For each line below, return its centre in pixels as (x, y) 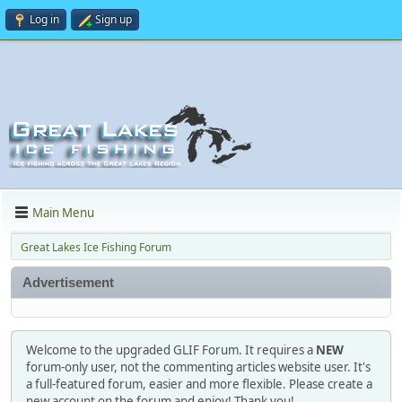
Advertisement (69, 282)
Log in (44, 19)
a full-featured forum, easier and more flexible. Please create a (199, 385)
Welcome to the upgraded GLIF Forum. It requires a (171, 350)
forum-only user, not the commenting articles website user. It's (198, 367)
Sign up (114, 19)
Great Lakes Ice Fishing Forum (96, 247)
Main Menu (63, 212)
